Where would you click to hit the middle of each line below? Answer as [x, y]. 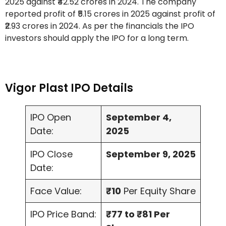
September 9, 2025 [151, 154]
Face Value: [56, 191]
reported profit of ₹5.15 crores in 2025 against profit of [110, 14]
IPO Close [51, 154]
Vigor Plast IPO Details [69, 88]
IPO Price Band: [63, 214]
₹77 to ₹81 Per [138, 214]
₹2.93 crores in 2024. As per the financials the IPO [100, 26]
